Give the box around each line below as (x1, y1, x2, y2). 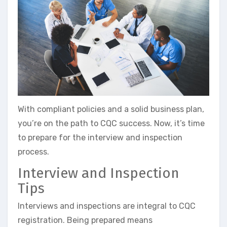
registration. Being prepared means (18, 215, 153, 225)
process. (18, 146, 49, 157)
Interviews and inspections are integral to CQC (18, 201, 196, 211)
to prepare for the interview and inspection (18, 132, 182, 142)
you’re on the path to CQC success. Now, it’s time (18, 118, 205, 128)
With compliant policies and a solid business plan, (18, 104, 204, 114)
